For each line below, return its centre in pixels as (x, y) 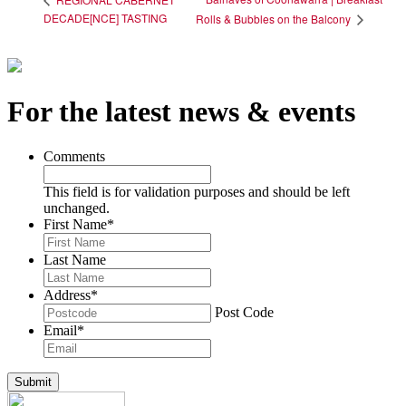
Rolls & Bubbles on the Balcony (274, 19)
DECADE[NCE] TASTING (105, 18)
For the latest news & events (181, 112)
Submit (33, 382)
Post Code (244, 312)
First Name (75, 224)
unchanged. (77, 208)
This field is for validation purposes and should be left (197, 191)
